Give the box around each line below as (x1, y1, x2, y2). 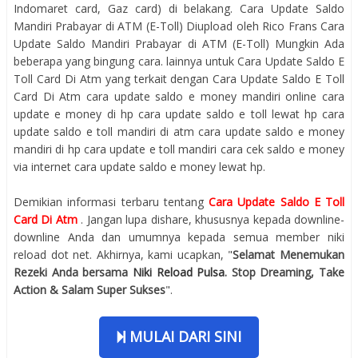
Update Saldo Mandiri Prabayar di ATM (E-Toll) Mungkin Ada (14, 35, 344, 51)
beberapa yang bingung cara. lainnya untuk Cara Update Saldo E (14, 53, 344, 69)
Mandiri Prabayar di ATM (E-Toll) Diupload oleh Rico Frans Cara (14, 18, 344, 34)
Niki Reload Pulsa (132, 264, 225, 280)
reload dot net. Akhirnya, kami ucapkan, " (14, 246, 233, 262)
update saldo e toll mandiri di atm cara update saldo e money (14, 123, 344, 139)
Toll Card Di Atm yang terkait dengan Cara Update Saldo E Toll (14, 70, 344, 86)
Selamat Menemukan (233, 246, 345, 262)
